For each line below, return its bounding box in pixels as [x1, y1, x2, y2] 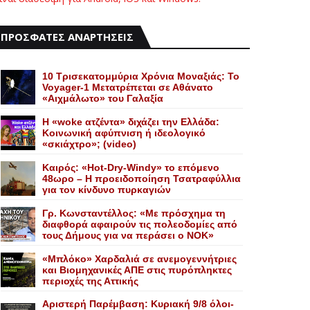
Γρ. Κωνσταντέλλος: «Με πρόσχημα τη [42, 208, 226, 219]
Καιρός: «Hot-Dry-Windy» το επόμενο [42, 162, 219, 173]
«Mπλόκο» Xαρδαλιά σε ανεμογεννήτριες [42, 253, 237, 264]
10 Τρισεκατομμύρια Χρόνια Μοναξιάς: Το [42, 71, 239, 82]
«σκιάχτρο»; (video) [42, 138, 136, 149]
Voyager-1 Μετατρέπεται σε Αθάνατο [42, 82, 213, 93]
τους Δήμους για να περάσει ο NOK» [42, 230, 214, 241]
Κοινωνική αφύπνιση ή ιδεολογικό [42, 127, 206, 138]
